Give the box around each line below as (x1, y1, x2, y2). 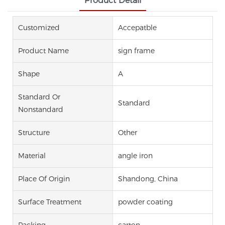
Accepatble (118, 23, 157, 32)
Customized (18, 23, 60, 32)
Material (18, 151, 46, 160)
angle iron (118, 151, 153, 160)
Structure (18, 128, 50, 137)
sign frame (118, 46, 155, 55)
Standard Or (18, 92, 60, 101)
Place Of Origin (18, 174, 70, 183)
